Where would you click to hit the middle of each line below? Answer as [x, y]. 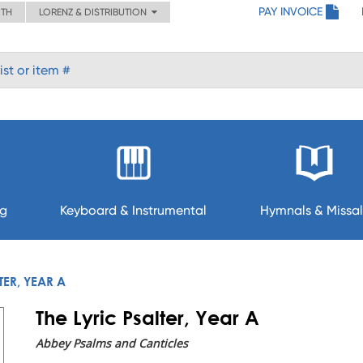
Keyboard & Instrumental [134, 210]
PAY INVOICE [290, 11]
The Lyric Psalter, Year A [147, 318]
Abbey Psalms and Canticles [112, 343]
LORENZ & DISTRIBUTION [95, 12]
